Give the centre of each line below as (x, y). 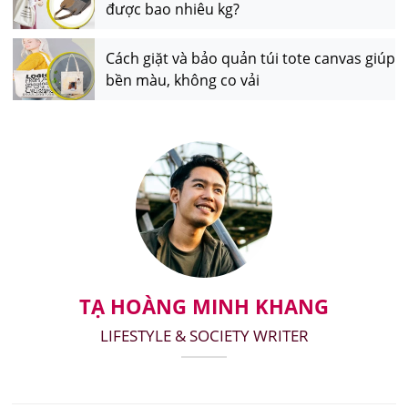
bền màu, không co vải (182, 81)
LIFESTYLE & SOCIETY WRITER (204, 336)
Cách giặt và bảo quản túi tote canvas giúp (250, 59)
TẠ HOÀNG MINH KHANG (204, 306)
